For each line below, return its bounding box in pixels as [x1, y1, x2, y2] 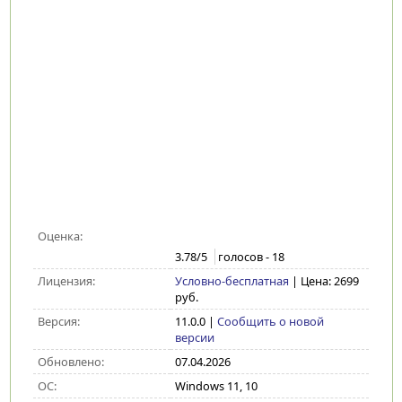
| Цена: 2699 [291, 273, 359, 289]
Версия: [37, 313, 80, 329]
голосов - [217, 249, 272, 266]
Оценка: [37, 228, 83, 244]
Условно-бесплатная [174, 273, 289, 289]
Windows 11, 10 [174, 378, 258, 394]
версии [174, 329, 214, 345]
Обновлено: [37, 354, 104, 370]
